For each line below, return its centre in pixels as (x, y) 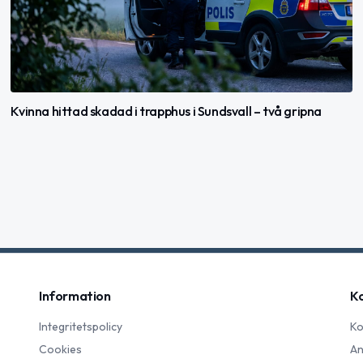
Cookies (60, 350)
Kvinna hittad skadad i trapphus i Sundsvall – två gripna (166, 111)
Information (75, 296)
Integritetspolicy (81, 327)
